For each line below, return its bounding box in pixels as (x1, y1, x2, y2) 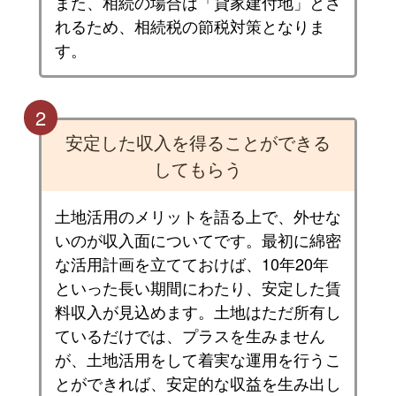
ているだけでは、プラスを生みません (54, 324, 325, 347)
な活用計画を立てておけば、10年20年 (54, 252, 329, 276)
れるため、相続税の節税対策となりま (54, 14, 325, 38)
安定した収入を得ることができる (65, 129, 331, 156)
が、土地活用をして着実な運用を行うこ (54, 347, 341, 371)
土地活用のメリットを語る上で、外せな (54, 204, 341, 228)
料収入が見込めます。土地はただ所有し (54, 300, 341, 324)
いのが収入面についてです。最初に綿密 (54, 228, 341, 252)
